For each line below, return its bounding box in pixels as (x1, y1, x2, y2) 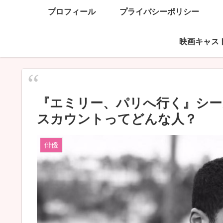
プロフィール (48, 7, 96, 16)
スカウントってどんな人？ (37, 111, 197, 126)
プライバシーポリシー (119, 7, 199, 16)
